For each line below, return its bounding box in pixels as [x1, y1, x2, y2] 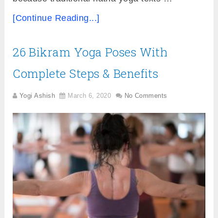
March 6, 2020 [68, 91, 111, 99]
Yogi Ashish [19, 91, 55, 99]
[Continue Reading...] [13, 13, 100, 23]
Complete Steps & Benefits [13, 65, 159, 81]
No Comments [124, 91, 167, 99]
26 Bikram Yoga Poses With [13, 44, 168, 60]
